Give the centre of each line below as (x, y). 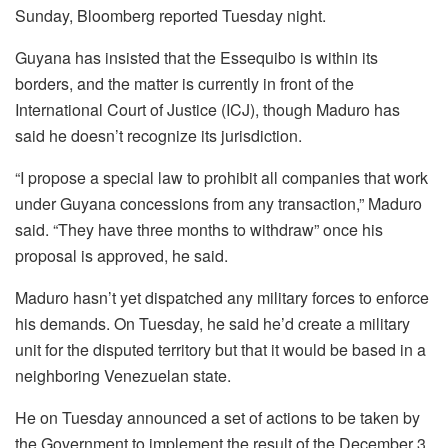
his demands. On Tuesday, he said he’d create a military (212, 323)
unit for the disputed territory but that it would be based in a (220, 349)
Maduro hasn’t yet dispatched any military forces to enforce (222, 297)
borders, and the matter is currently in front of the (184, 83)
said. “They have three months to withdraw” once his (199, 229)
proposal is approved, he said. (121, 255)
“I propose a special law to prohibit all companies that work (221, 177)
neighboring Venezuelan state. (123, 375)
